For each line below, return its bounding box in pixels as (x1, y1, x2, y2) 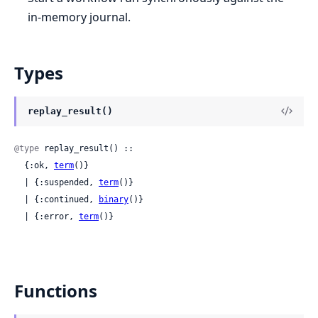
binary (99, 194, 128, 204)
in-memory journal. (28, 9, 131, 25)
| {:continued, (24, 194, 99, 204)
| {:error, (24, 211, 79, 221)
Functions (14, 278, 97, 302)
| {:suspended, (24, 177, 99, 187)
